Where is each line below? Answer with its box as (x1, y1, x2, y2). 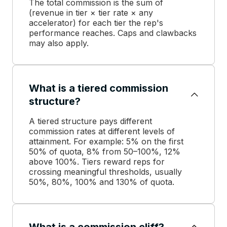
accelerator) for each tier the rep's (29, 17, 163, 28)
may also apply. (29, 37, 89, 48)
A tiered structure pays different (29, 116, 152, 126)
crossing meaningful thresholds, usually (29, 166, 182, 177)
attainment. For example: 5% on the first (29, 136, 183, 146)
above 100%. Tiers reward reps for (29, 156, 165, 167)
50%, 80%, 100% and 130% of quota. (29, 176, 174, 187)
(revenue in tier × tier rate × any (29, 7, 153, 18)
